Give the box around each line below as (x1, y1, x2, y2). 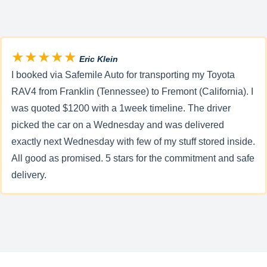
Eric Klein (77, 54, 118, 64)
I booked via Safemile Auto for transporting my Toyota (11, 70, 235, 80)
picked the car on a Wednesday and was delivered (11, 120, 224, 131)
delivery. (11, 170, 46, 181)
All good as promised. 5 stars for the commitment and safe (11, 153, 254, 164)
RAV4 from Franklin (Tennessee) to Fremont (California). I (11, 86, 253, 97)
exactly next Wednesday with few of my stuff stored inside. (11, 136, 255, 147)
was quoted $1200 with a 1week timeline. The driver (11, 103, 231, 114)
